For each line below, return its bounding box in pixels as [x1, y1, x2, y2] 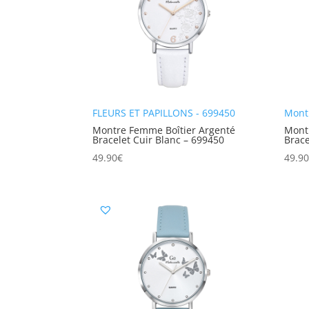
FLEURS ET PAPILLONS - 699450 [92, 106, 236, 120]
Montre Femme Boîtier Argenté [92, 123, 236, 137]
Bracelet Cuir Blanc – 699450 [92, 133, 225, 147]
